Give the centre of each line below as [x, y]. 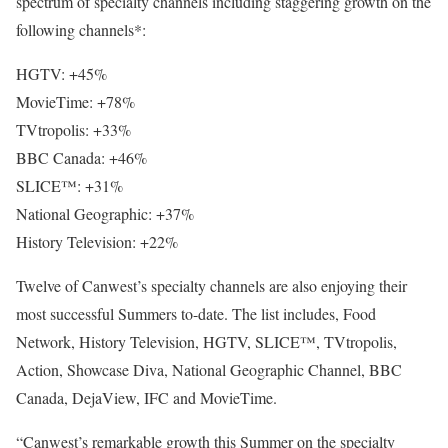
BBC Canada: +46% [81, 157]
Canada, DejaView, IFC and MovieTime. [146, 397]
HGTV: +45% [61, 73]
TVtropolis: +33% [73, 129]
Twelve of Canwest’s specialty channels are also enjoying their [211, 285]
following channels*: [81, 29]
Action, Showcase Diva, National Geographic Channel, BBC [209, 369]
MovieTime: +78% [75, 101]
